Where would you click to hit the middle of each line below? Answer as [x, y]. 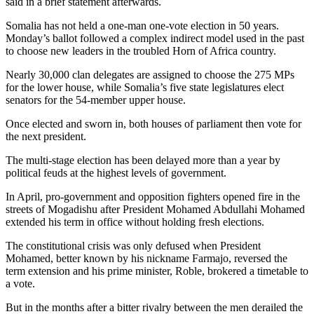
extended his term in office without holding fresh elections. [135, 222]
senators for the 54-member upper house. [96, 100]
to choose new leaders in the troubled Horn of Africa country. [141, 51]
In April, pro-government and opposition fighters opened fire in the [153, 197]
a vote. [20, 284]
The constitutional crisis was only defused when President [133, 246]
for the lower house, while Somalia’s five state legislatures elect [145, 88]
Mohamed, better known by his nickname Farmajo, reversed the [146, 259]
